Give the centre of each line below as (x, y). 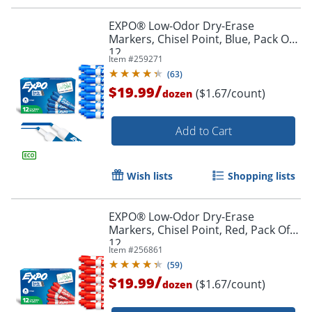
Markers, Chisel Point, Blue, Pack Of (201, 39)
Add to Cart (203, 131)
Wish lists (150, 175)
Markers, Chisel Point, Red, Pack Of (199, 229)
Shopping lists (262, 175)
